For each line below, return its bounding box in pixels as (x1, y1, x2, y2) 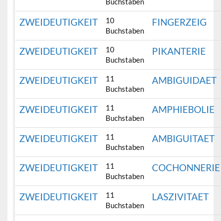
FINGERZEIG (152, 16, 207, 28)
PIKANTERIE (152, 45, 206, 57)
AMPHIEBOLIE (152, 104, 215, 115)
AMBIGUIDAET (152, 74, 217, 86)
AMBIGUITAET (152, 133, 215, 145)
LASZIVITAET (152, 191, 209, 203)
